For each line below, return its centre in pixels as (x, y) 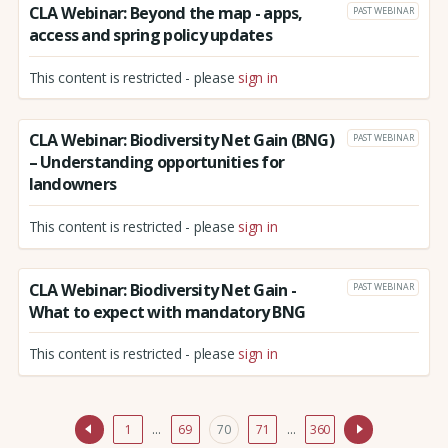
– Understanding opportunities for (156, 162)
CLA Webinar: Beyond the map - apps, (165, 13)
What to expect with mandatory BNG (167, 311)
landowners (72, 184)
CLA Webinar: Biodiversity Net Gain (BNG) (181, 140)
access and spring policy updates (150, 35)
